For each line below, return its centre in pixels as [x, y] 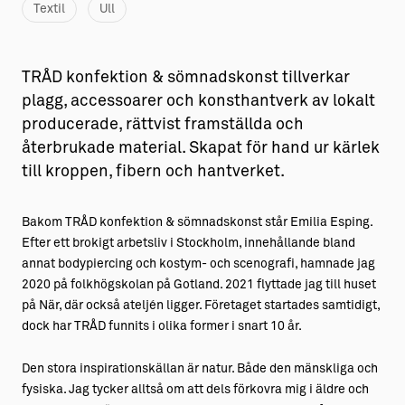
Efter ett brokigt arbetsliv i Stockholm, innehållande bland [188, 243]
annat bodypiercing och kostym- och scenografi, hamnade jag [198, 264]
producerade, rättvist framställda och [163, 125]
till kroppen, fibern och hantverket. [153, 172]
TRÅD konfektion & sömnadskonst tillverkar [186, 78]
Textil [49, 9]
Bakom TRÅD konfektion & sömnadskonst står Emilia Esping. [197, 222]
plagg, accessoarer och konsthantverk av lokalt [198, 101]
